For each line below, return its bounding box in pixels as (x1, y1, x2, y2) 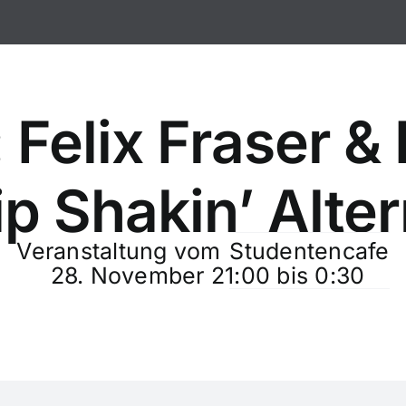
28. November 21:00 (50, 262, 271, 289)
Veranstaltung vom (16, 237, 221, 265)
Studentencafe (229, 237, 390, 265)
